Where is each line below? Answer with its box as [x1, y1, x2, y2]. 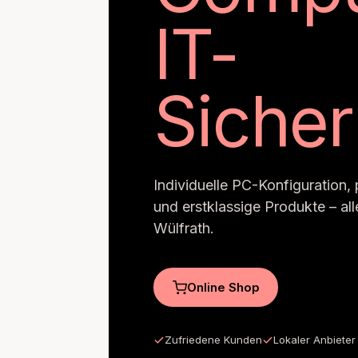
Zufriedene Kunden [165, 333, 262, 346]
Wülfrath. [153, 220, 214, 237]
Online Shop [186, 279, 260, 295]
